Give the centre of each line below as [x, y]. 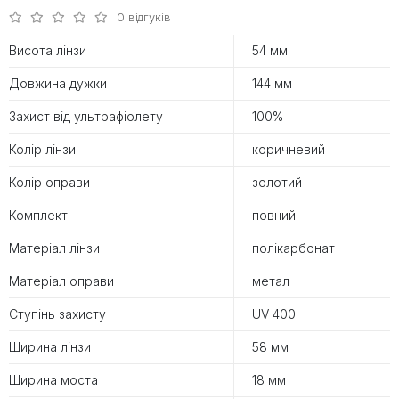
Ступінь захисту [57, 314]
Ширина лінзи [50, 347]
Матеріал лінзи [54, 248]
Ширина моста [53, 380]
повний [274, 216]
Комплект [38, 216]
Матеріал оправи [61, 281]
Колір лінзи [42, 150]
